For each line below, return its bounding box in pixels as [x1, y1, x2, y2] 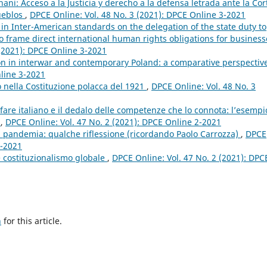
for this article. [1, 215, 62, 227]
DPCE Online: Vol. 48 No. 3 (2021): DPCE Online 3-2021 [30, 9, 246, 21]
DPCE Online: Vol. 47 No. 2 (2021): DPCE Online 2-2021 [5, 116, 221, 128]
